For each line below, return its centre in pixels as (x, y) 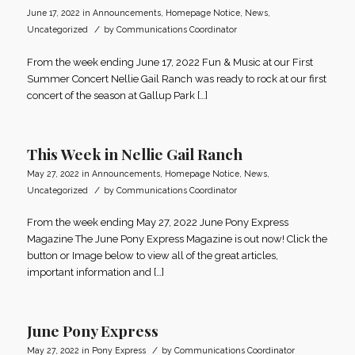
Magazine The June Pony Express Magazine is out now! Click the (177, 239)
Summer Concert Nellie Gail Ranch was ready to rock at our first (176, 78)
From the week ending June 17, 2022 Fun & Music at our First (170, 62)
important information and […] (95, 272)
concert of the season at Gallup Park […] (117, 95)
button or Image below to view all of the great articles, (152, 255)
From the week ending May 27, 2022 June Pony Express (157, 222)
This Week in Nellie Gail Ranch (134, 153)
